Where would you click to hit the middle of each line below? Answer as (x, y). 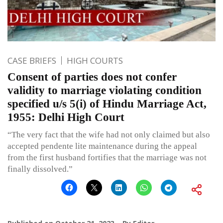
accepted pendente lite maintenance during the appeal (102, 146)
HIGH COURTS (95, 61)
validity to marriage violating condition (105, 91)
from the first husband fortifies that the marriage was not (107, 158)
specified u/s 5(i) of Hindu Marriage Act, (107, 104)
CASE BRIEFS (32, 61)
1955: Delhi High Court (66, 117)
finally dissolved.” (40, 169)
